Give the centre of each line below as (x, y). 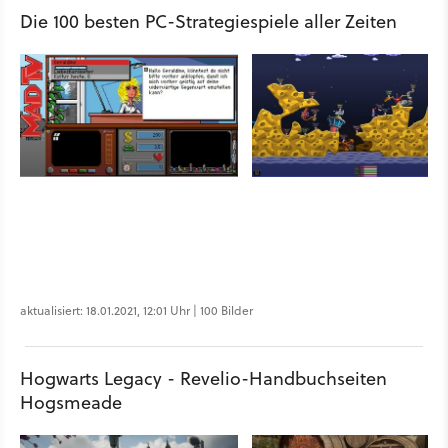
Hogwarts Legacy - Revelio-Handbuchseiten (203, 379)
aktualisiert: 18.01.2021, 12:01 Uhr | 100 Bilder (136, 311)
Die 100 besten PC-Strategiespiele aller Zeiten (208, 22)
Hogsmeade (71, 403)
